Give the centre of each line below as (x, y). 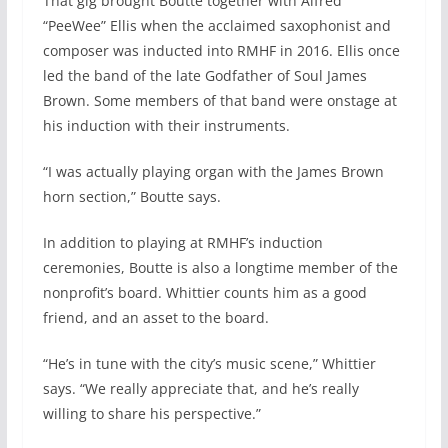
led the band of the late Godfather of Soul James (204, 76)
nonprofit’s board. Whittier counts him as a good (204, 293)
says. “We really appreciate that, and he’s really (200, 389)
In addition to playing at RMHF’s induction (182, 243)
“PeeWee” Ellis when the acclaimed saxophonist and (216, 26)
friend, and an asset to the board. (155, 318)
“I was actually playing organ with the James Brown (213, 172)
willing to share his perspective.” (151, 414)
